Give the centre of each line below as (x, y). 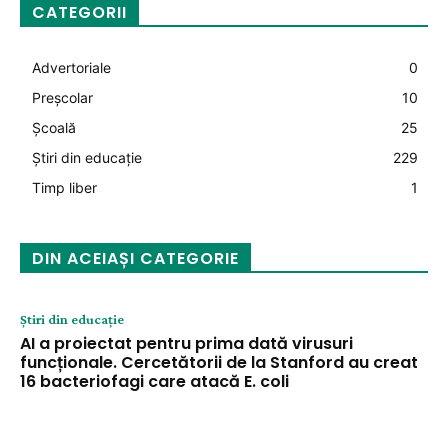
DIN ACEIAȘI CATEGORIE (135, 258)
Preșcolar (62, 97)
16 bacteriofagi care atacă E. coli (154, 381)
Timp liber (64, 187)
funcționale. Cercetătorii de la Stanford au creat (219, 362)
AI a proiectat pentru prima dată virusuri (186, 343)
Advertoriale (71, 67)
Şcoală (54, 127)
